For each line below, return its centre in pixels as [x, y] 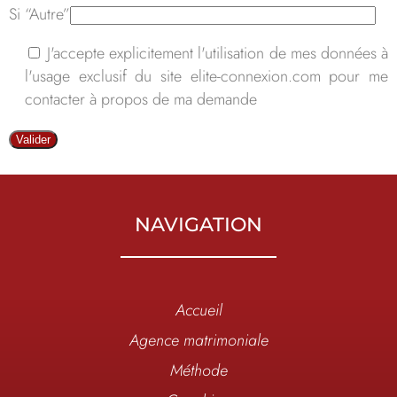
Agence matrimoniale [198, 341]
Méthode [198, 371]
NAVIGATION [198, 225]
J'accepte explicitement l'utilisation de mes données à [218, 54]
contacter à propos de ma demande [141, 100]
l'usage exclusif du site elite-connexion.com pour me [206, 77]
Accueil [198, 311]
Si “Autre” [39, 15]
